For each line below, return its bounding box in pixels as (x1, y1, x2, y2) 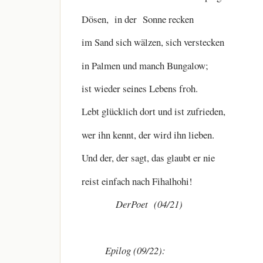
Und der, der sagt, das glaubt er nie (82, 151, 215, 165)
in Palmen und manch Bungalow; (82, 58, 208, 72)
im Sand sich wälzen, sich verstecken (82, 35, 224, 49)
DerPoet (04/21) (82, 197, 183, 211)
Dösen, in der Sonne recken (82, 12, 194, 26)
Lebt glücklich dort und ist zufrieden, (82, 104, 225, 119)
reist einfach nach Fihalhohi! (82, 174, 193, 188)
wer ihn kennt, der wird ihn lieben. (82, 127, 214, 141)
